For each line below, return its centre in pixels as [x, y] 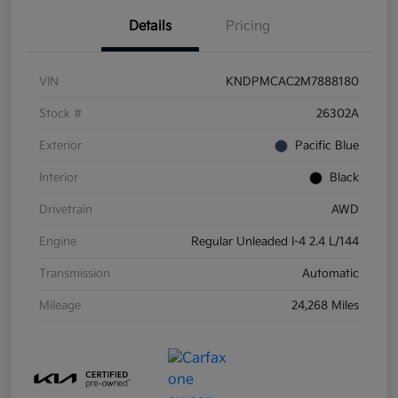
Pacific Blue [327, 146]
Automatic [330, 274]
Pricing [248, 27]
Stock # [61, 114]
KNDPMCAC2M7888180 [292, 82]
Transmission [75, 274]
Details [150, 27]
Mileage [60, 306]
